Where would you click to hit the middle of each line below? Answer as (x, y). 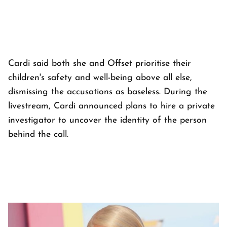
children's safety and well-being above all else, (100, 78)
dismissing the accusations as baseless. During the (108, 92)
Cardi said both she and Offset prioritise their (100, 64)
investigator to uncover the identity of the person (107, 121)
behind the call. (40, 135)
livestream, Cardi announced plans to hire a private (111, 106)
